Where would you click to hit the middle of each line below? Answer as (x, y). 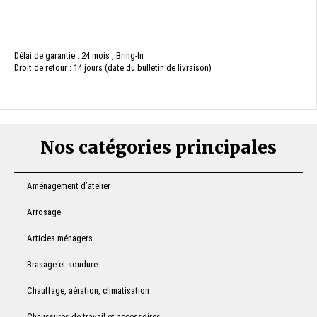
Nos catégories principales (158, 148)
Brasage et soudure (62, 264)
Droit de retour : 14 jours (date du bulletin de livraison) (113, 68)
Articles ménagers (60, 238)
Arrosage (44, 212)
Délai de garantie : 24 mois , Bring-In (79, 56)
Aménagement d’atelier (69, 186)
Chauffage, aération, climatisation (88, 290)
